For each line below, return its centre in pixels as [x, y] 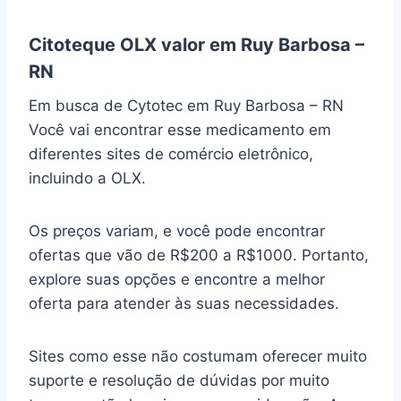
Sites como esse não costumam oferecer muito [198, 357]
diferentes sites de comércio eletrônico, [171, 154]
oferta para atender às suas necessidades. [184, 304]
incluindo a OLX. [90, 179]
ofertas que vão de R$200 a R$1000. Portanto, [199, 256]
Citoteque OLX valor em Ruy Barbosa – [196, 45]
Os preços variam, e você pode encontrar [177, 231]
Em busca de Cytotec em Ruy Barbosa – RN [186, 106]
